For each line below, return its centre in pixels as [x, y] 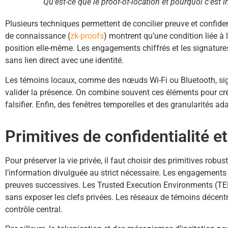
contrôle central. [34, 209]
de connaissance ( [38, 36]
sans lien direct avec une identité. [64, 61]
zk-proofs [87, 36]
